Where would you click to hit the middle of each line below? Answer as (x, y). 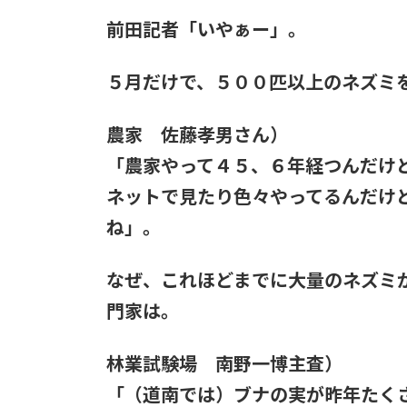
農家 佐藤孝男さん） (197, 134)
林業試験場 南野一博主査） (224, 363)
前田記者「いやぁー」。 (206, 29)
